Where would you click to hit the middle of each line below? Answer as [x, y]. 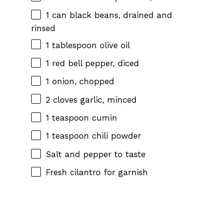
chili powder [115, 136]
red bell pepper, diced [94, 63]
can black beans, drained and [111, 15]
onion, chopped [82, 82]
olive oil [113, 45]
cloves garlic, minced [93, 100]
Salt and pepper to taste [96, 154]
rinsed [43, 28]
